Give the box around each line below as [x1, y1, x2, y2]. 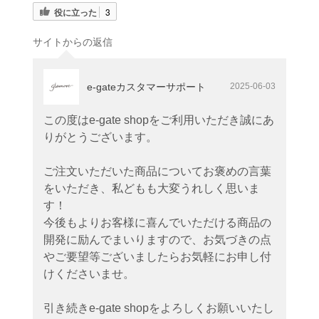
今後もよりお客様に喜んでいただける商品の [43, 216, 271, 229]
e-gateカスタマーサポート [87, 80, 206, 93]
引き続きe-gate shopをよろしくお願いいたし [43, 301, 274, 314]
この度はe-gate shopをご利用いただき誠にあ [43, 113, 274, 126]
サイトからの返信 [33, 36, 113, 48]
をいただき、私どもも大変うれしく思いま [43, 182, 260, 194]
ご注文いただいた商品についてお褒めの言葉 [43, 164, 271, 177]
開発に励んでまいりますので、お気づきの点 [43, 233, 271, 246]
